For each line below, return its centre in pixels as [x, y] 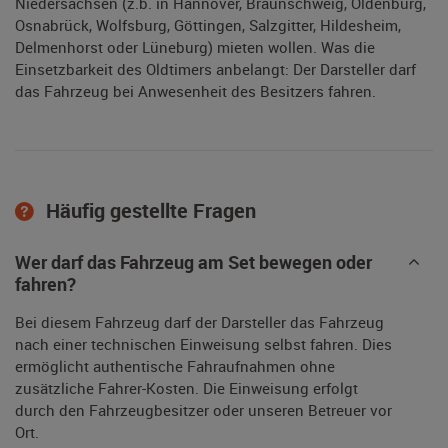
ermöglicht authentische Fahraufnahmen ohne [175, 366]
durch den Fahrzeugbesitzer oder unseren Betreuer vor [203, 410]
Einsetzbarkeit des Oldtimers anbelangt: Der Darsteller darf [215, 69]
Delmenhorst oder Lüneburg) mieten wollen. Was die [195, 47]
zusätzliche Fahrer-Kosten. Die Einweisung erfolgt [186, 388]
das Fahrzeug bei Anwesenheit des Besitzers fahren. [195, 91]
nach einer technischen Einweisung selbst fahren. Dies [203, 344]
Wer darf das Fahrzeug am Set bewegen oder [193, 262]
